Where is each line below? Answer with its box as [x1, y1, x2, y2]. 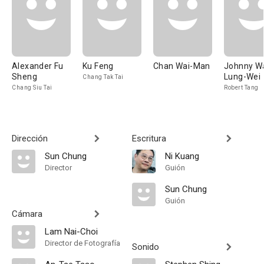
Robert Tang [224, 84, 259, 91]
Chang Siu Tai [12, 84, 52, 91]
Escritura [132, 133, 166, 144]
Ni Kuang [165, 151, 199, 161]
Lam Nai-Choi [45, 226, 98, 237]
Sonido [132, 242, 159, 252]
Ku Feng [82, 61, 114, 71]
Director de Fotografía [45, 239, 120, 247]
